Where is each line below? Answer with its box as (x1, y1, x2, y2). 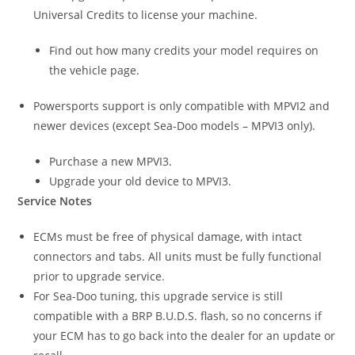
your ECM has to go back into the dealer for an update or (33, 328, 336, 344)
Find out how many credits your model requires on (49, 43, 319, 59)
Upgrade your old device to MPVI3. (49, 174, 232, 189)
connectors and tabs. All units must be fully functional (33, 249, 323, 265)
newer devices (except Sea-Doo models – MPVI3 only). (33, 118, 316, 134)
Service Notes (17, 193, 93, 209)
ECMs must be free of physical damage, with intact (33, 229, 303, 245)
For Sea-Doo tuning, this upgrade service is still (33, 288, 284, 304)
